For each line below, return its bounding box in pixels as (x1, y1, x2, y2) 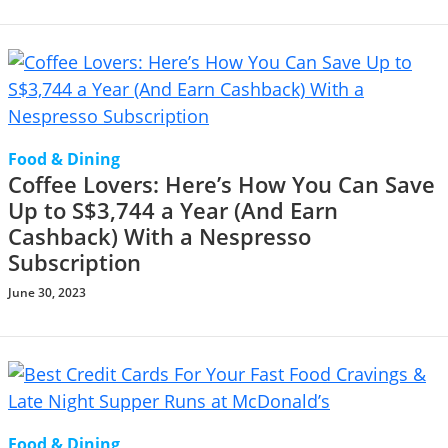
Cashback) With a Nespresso (8, 222, 311, 251)
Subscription (8, 248, 141, 277)
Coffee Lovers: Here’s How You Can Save (8, 170, 435, 199)
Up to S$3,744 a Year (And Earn (8, 196, 338, 225)
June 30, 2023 (8, 284, 86, 301)
